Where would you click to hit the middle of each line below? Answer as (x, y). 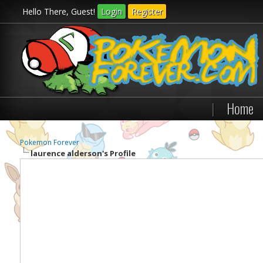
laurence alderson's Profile (83, 153)
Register (147, 11)
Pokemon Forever (49, 142)
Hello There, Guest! (60, 11)
